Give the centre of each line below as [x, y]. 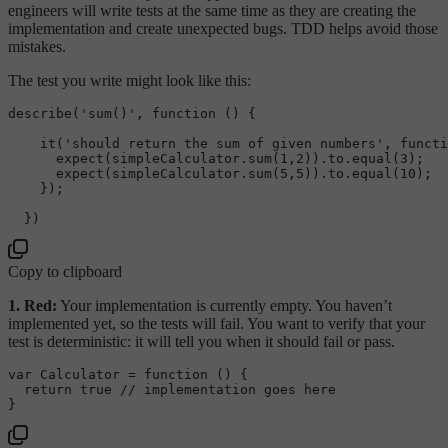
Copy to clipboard [65, 271]
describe [40, 113]
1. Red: [32, 305]
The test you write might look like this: [129, 80]
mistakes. [37, 46]
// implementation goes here [228, 389]
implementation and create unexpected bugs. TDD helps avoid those [223, 28]
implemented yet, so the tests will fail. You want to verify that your [216, 323]
